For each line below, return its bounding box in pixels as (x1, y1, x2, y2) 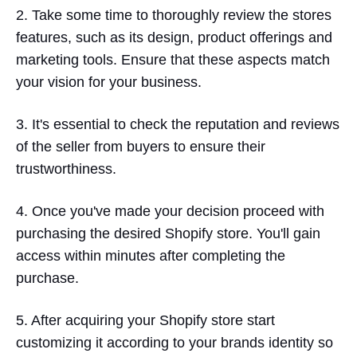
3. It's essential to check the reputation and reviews (16, 116, 339, 132)
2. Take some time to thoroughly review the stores (16, 6, 331, 23)
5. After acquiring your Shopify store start (16, 312, 275, 328)
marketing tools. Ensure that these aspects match (16, 51, 330, 68)
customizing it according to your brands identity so (16, 334, 333, 351)
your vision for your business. (16, 73, 202, 90)
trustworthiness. (16, 160, 116, 177)
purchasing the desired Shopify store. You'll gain (16, 225, 320, 241)
